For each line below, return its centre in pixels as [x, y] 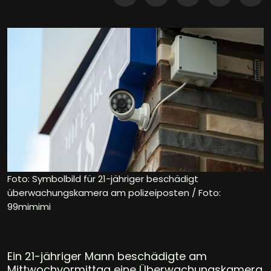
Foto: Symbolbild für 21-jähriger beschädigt [103, 178]
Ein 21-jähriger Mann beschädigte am [107, 256]
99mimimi [29, 206]
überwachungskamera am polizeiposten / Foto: [114, 192]
